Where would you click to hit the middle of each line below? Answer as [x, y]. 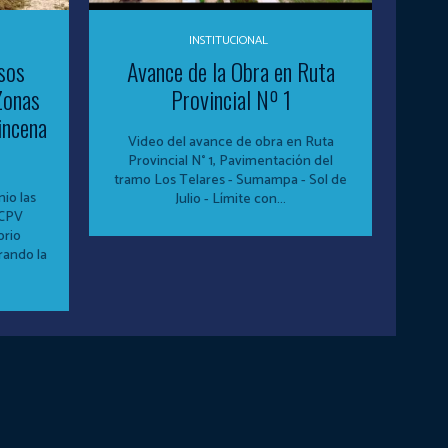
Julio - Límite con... [230, 199]
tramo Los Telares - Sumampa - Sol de [230, 180]
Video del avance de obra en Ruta [230, 142]
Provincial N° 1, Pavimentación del [230, 161]
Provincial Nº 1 [230, 98]
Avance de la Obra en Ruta [230, 70]
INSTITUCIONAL [228, 40]
